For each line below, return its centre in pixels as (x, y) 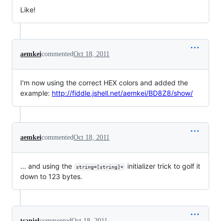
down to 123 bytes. (51, 176)
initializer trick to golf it (164, 166)
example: (36, 93)
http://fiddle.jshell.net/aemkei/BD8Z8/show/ (122, 93)
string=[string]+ (99, 167)
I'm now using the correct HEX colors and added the (104, 82)
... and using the (47, 166)
